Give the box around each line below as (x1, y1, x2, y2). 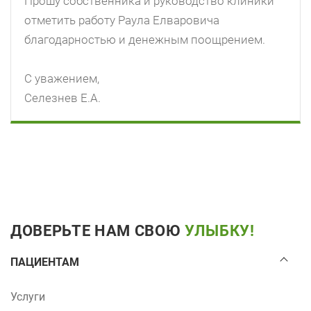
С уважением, (24, 72, 99, 86)
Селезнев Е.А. (24, 91, 101, 106)
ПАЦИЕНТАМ (10, 255, 79, 269)
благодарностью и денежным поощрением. (24, 33, 265, 47)
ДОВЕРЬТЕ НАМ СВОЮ (10, 222, 185, 240)
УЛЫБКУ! (184, 222, 255, 240)
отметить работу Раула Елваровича (24, 13, 219, 28)
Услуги (10, 290, 45, 304)
